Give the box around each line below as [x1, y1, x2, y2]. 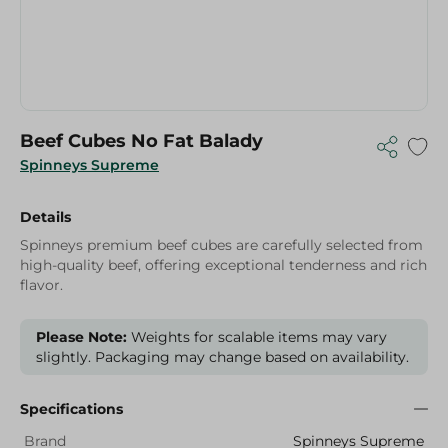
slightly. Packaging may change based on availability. [36, 348, 409, 366]
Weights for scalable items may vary [127, 328, 387, 346]
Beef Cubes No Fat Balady [20, 130, 263, 152]
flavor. [20, 276, 63, 294]
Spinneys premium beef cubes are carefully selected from [20, 236, 423, 254]
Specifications [20, 400, 123, 418]
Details [20, 208, 71, 226]
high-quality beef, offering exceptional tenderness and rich [20, 256, 427, 274]
